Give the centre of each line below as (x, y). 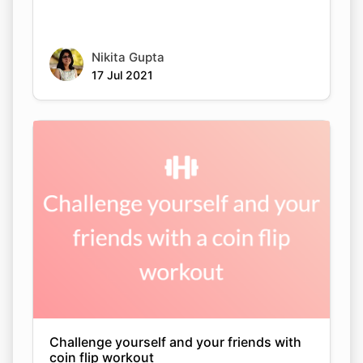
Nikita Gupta (128, 57)
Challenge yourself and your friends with (175, 342)
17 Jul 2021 (122, 75)
